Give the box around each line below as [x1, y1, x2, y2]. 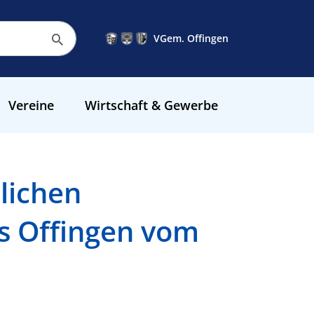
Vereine [8, 97, 54, 114]
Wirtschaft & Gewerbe [85, 97, 218, 114]
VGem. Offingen [153, 32, 228, 45]
